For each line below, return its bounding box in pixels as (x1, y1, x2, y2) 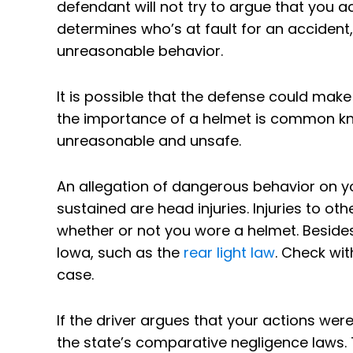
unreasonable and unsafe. (57, 130, 241, 150)
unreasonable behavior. (57, 40, 223, 61)
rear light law (184, 242, 275, 262)
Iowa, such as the (57, 242, 184, 262)
